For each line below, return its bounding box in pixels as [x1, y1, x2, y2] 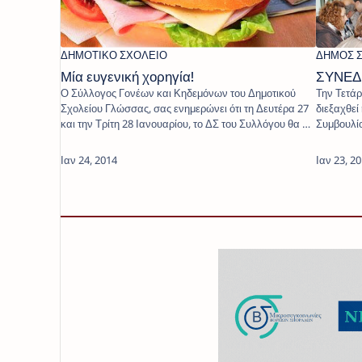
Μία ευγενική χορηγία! [61, 68, 194, 85]
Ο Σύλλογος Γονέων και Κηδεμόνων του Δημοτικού [61, 85, 230, 100]
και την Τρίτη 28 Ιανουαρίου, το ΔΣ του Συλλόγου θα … [61, 116, 310, 131]
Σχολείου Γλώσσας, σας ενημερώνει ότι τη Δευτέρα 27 [61, 100, 309, 116]
